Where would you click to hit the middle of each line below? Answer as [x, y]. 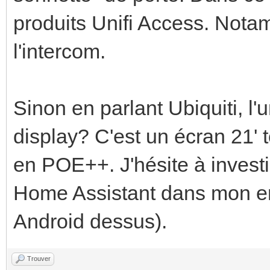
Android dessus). [90, 221]
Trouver [39, 258]
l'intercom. [59, 51]
